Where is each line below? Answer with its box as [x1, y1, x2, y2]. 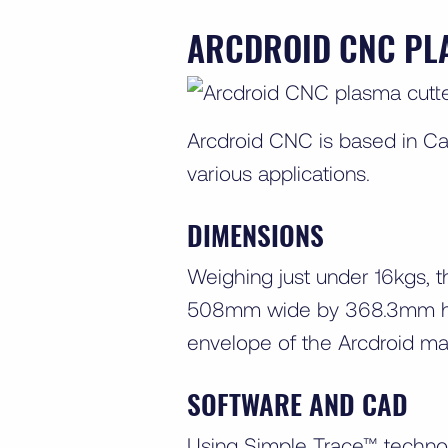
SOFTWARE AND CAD [187, 383, 408, 424]
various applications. [187, 159, 376, 185]
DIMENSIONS [187, 214, 324, 255]
